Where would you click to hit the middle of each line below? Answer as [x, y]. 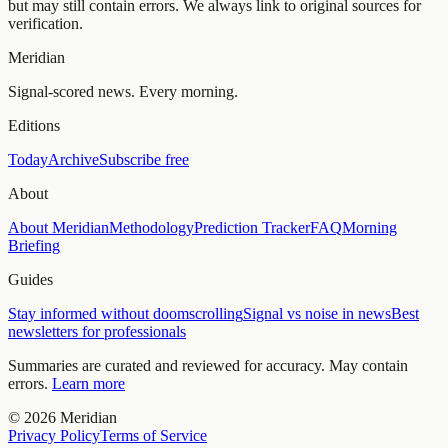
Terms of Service [153, 435]
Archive [73, 159]
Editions [34, 125]
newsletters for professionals [97, 331]
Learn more [88, 383]
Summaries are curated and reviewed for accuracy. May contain [208, 365]
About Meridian [58, 227]
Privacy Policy [54, 435]
